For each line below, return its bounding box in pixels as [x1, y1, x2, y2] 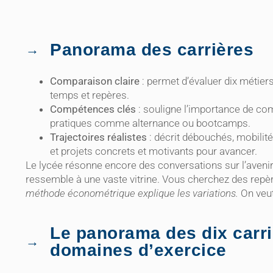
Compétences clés [50, 103, 136, 116]
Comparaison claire [50, 75, 140, 88]
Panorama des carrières [50, 40, 253, 60]
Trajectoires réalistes [50, 131, 147, 144]
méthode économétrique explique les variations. [26, 187, 238, 200]
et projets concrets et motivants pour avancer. [50, 145, 257, 158]
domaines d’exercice [50, 241, 227, 260]
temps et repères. [50, 89, 129, 102]
